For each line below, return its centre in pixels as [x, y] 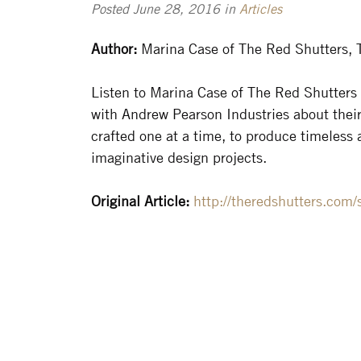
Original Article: [140, 201]
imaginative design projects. [179, 158]
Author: [114, 49]
